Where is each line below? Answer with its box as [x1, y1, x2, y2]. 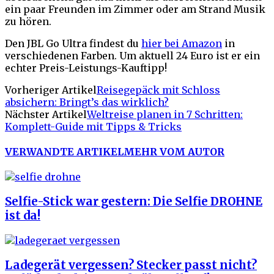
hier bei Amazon [141, 37, 222, 50]
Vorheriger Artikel [5, 83, 97, 96]
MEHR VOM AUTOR [124, 146, 224, 158]
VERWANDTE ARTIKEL [5, 146, 124, 158]
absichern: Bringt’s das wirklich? [5, 95, 169, 108]
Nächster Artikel [5, 108, 87, 120]
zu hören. [5, 15, 51, 28]
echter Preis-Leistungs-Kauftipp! [5, 61, 167, 74]
